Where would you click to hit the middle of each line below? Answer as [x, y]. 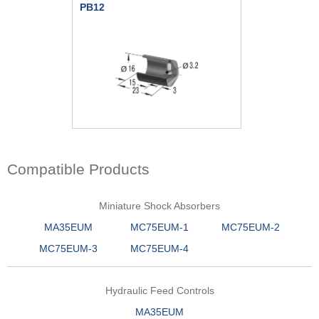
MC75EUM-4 [159, 249]
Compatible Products [78, 169]
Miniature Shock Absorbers [159, 206]
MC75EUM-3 [68, 249]
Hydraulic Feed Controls [159, 291]
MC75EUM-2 [251, 228]
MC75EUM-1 [159, 228]
